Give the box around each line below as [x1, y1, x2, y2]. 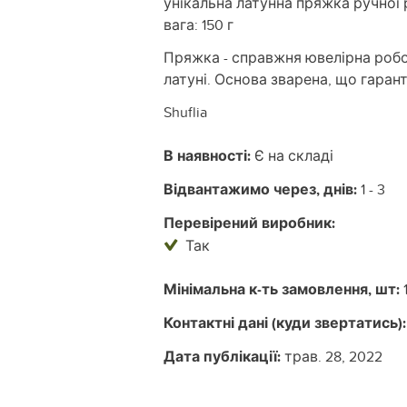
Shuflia [164, 102, 207, 123]
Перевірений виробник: [164, 213, 335, 234]
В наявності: [164, 145, 251, 167]
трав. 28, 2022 [281, 346, 382, 367]
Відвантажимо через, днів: [164, 179, 357, 201]
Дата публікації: [164, 346, 281, 368]
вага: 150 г [164, 15, 233, 35]
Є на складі [251, 145, 333, 166]
